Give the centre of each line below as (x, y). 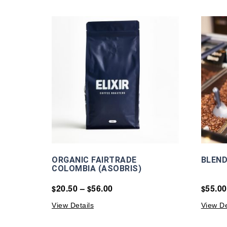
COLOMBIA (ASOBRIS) (97, 169)
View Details (73, 205)
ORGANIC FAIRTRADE (94, 160)
